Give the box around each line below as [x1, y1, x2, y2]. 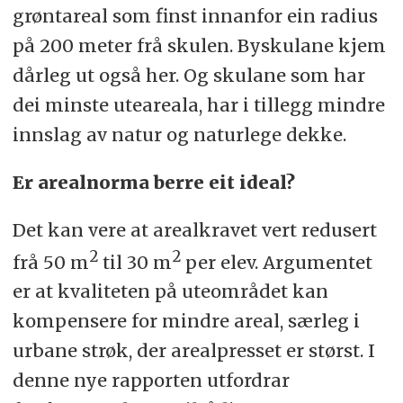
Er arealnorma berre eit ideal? [12, 170, 295, 193]
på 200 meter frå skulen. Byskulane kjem [12, 33, 386, 57]
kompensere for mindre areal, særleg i [12, 309, 360, 333]
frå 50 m [12, 250, 89, 273]
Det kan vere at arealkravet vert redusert [12, 218, 377, 241]
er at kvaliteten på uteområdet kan [12, 280, 328, 303]
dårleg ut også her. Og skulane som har [12, 63, 365, 86]
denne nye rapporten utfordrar [12, 369, 290, 392]
